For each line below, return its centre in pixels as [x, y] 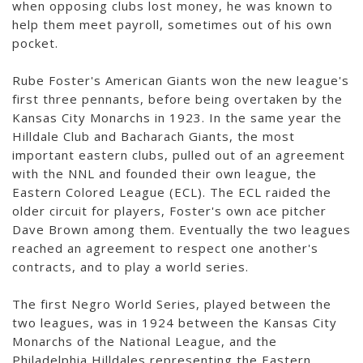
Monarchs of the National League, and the [145, 342]
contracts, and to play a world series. [130, 267]
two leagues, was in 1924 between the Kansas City [175, 323]
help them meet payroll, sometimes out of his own [172, 25]
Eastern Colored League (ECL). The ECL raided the [172, 192]
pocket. [35, 43]
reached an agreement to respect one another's [165, 248]
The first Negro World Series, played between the [172, 304]
